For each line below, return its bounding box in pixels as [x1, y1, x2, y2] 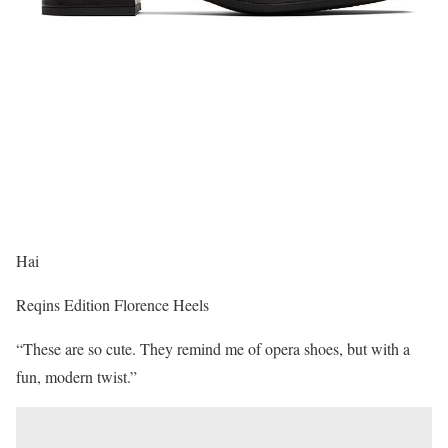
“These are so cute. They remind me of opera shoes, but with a [16, 338, 410, 360]
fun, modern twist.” [16, 366, 137, 388]
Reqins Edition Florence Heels [16, 294, 209, 316]
